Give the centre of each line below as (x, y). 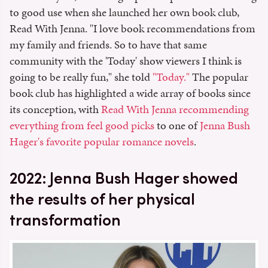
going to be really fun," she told (81, 77)
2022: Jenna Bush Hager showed (124, 178)
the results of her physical (103, 199)
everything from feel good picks (82, 125)
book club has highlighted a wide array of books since (130, 93)
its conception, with (55, 109)
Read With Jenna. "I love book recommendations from (133, 28)
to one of (177, 125)
